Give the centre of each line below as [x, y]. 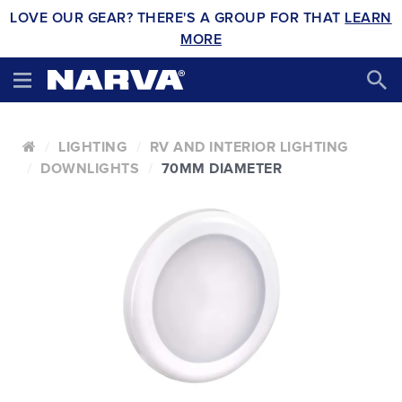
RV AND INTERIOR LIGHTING [249, 147]
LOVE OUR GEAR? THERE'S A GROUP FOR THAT [178, 18]
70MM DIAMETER [221, 169]
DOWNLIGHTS [90, 169]
